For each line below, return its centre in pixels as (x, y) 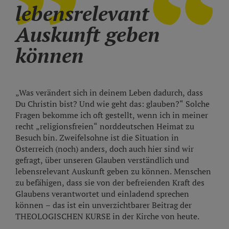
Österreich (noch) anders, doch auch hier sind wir (105, 149)
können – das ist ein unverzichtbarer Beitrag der (104, 205)
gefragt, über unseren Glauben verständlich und (102, 160)
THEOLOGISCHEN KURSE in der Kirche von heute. (107, 216)
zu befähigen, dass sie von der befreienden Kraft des (110, 182)
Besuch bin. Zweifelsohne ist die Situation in (97, 138)
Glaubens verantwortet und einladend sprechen (102, 194)
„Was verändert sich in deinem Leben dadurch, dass (109, 93)
